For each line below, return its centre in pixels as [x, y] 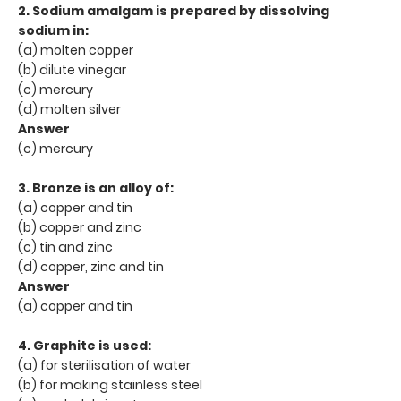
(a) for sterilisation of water [104, 365]
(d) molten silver [69, 109]
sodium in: [53, 30]
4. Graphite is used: [85, 345]
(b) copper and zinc [80, 227]
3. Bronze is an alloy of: [96, 188]
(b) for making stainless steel [110, 384]
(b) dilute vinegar [72, 69]
